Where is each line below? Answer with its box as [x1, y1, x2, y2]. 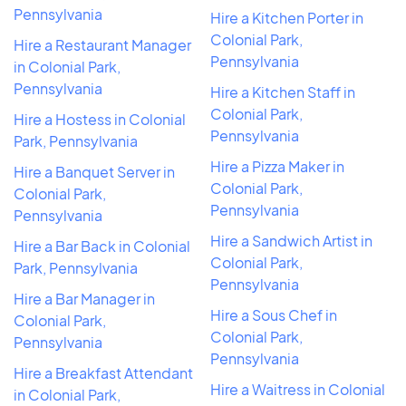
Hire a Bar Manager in [14, 288, 155, 308]
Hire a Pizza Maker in [210, 156, 344, 176]
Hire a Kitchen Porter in [210, 7, 363, 27]
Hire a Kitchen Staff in [210, 82, 355, 101]
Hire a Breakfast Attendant [14, 362, 193, 382]
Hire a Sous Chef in [210, 304, 337, 324]
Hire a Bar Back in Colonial [14, 236, 190, 256]
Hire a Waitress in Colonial [210, 379, 385, 399]
